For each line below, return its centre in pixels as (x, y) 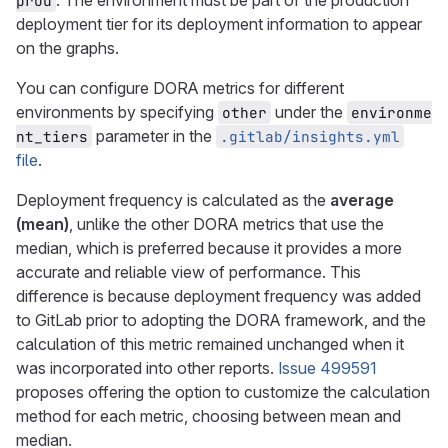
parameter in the (154, 136)
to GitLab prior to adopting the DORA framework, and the (221, 320)
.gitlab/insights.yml (310, 136)
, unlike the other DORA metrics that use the (226, 224)
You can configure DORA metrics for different (180, 88)
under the (309, 112)
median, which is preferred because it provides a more (209, 248)
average (362, 200)
